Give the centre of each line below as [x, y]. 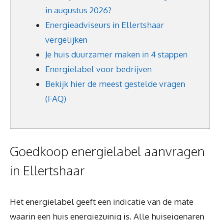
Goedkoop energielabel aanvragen [107, 151]
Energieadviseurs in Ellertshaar [105, 25]
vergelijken [66, 40]
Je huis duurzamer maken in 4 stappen [116, 54]
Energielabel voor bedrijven [98, 69]
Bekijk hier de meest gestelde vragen [115, 84]
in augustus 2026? [78, 10]
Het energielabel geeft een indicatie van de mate [102, 202]
